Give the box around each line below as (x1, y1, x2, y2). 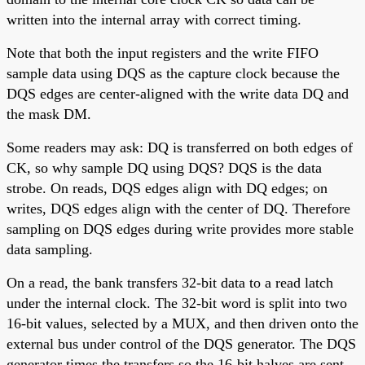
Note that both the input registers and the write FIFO (7, 44, 319, 61)
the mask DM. (7, 105, 91, 122)
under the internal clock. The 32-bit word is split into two (7, 294, 347, 311)
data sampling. (7, 240, 93, 257)
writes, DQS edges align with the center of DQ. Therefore (7, 200, 350, 217)
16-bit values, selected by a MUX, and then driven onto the (7, 314, 358, 332)
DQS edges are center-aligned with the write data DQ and (7, 85, 349, 102)
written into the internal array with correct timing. (7, 11, 301, 28)
